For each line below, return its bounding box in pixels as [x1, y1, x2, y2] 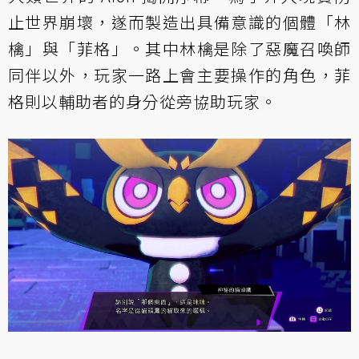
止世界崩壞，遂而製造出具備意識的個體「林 [8, 10, 351, 34]
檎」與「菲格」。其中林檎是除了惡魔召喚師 [8, 37, 351, 61]
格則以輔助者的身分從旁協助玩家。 [8, 90, 277, 114]
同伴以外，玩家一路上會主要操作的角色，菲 [8, 63, 351, 87]
